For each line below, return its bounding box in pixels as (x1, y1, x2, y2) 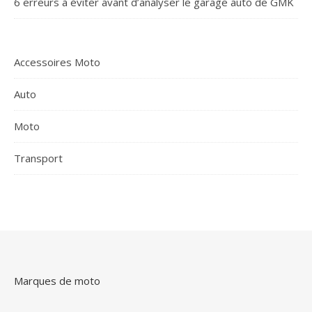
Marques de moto (14, 274, 100, 288)
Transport (14, 151, 63, 166)
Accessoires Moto (14, 55, 100, 70)
